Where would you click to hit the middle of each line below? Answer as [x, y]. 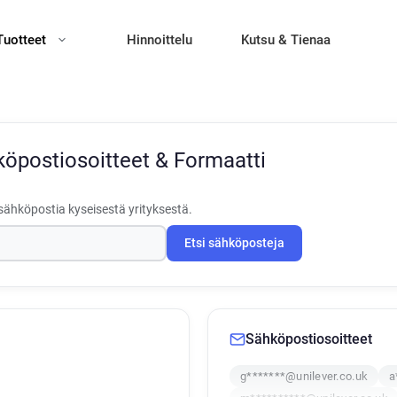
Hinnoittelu [160, 40]
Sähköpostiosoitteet [309, 339]
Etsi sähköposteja [234, 243]
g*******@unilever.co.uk [304, 376]
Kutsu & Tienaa [286, 40]
